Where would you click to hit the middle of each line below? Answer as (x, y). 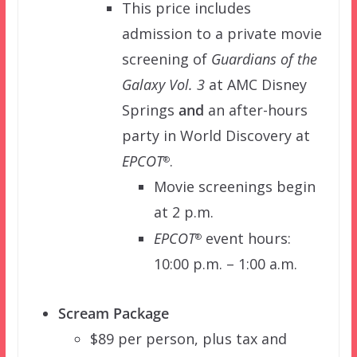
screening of (166, 59)
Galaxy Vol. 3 (163, 85)
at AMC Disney (255, 85)
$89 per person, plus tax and (188, 339)
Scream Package (113, 314)
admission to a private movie (222, 34)
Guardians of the (264, 59)
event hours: (246, 239)
